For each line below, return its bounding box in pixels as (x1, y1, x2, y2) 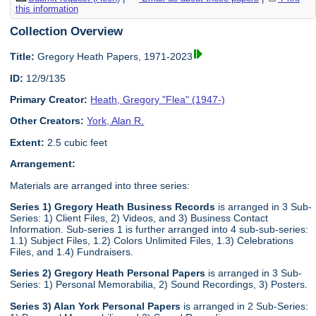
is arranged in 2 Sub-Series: (181, 300, 309, 312)
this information (15, 3, 78, 14)
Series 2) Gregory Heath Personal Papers (10, 267, 206, 279)
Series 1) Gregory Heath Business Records (10, 201, 216, 213)
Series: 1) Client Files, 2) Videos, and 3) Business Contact (10, 212, 269, 224)
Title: (10, 51, 35, 63)
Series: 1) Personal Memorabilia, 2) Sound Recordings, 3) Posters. (10, 279, 308, 291)
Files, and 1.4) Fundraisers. (10, 246, 134, 258)
